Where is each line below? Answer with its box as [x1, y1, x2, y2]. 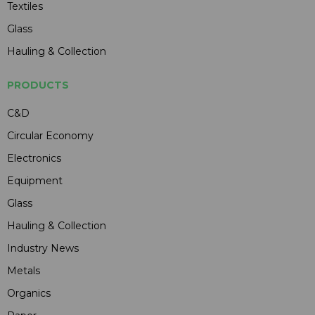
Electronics [7, 151, 61, 165]
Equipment [7, 174, 63, 187]
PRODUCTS [7, 78, 69, 91]
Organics [7, 286, 51, 300]
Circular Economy [7, 129, 94, 142]
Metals [7, 264, 40, 277]
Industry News [7, 241, 79, 255]
